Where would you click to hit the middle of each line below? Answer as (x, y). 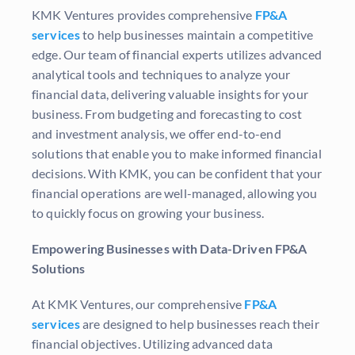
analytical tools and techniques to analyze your (161, 74)
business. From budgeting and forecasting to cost (167, 114)
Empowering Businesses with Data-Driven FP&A (170, 249)
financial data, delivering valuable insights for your (170, 94)
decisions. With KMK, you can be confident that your (177, 174)
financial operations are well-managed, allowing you (175, 193)
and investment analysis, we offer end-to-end (157, 134)
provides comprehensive (185, 15)
